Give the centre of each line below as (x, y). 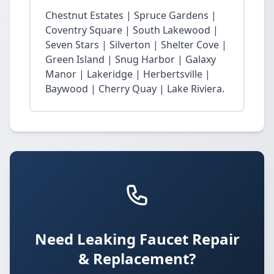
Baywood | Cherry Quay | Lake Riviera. (135, 89)
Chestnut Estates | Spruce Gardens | (131, 15)
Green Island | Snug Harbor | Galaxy (131, 59)
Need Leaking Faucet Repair (137, 239)
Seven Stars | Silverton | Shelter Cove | (136, 45)
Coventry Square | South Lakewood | (132, 30)
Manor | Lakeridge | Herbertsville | (128, 74)
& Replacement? (137, 258)
